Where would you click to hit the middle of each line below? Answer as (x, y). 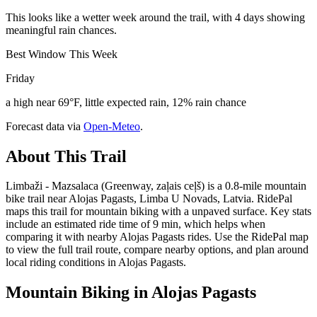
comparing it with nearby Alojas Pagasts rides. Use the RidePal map (157, 237)
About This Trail (66, 156)
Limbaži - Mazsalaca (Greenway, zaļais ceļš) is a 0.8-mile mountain (156, 186)
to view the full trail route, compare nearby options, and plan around (157, 250)
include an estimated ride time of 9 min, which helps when (136, 224)
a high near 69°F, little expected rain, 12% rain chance (126, 102)
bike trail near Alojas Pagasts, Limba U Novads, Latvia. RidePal (149, 199)
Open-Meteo (112, 126)
